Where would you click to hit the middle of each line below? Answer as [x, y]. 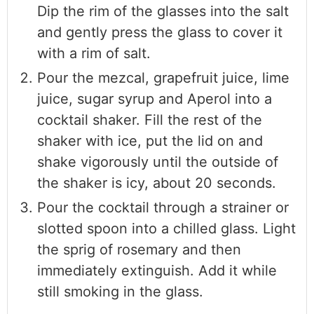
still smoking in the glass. [120, 292]
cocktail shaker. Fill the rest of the [150, 120]
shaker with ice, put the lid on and [150, 141]
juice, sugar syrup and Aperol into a [155, 99]
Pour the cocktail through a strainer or [163, 208]
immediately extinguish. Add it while [157, 271]
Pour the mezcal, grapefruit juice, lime [163, 78]
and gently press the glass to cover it [160, 33]
